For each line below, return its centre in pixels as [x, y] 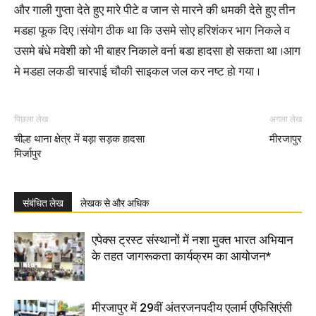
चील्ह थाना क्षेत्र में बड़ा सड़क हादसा [79, 139]
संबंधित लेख [43, 203]
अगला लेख [286, 119]
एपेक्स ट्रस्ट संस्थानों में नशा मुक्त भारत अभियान [193, 240]
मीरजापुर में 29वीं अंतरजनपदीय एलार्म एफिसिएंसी [192, 308]
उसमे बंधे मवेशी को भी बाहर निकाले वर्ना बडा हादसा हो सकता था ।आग [157, 51]
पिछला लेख [31, 119]
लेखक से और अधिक [115, 203]
